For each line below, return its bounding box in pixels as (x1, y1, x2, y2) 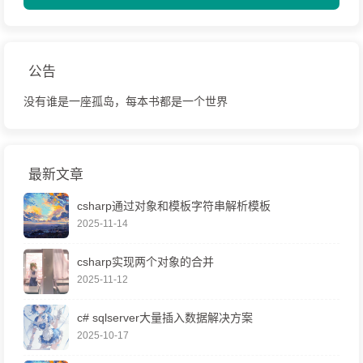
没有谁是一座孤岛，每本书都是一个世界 (23, 94, 228, 108)
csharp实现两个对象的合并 (77, 254, 214, 268)
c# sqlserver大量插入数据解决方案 (77, 310, 253, 324)
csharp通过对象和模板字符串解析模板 (77, 199, 271, 212)
